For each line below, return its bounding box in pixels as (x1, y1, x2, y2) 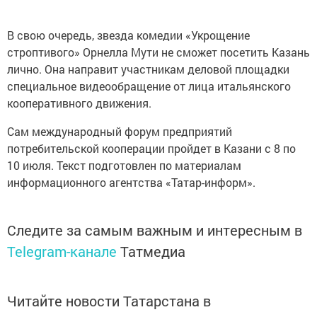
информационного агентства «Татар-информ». (7, 174, 255, 190)
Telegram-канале (7, 241, 117, 260)
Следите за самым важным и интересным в (7, 220, 302, 239)
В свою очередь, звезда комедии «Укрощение (7, 27, 250, 42)
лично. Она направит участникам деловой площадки (7, 61, 289, 76)
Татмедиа (120, 241, 185, 260)
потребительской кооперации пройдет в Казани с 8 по (7, 140, 296, 156)
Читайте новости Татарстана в (7, 291, 211, 310)
